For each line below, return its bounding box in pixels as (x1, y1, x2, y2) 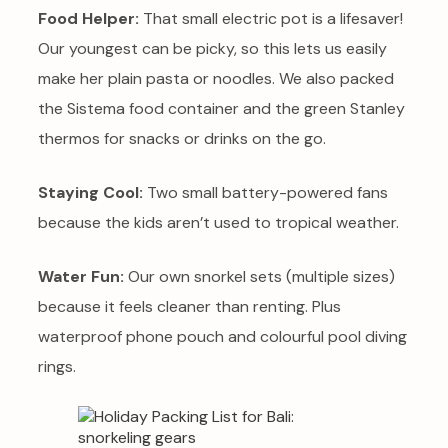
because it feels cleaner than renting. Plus (38, 296, 341, 318)
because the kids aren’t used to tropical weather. (38, 212, 399, 234)
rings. (38, 356, 76, 378)
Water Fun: (38, 266, 124, 288)
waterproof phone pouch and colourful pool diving (38, 326, 407, 348)
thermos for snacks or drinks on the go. (38, 128, 326, 150)
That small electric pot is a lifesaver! (139, 8, 403, 30)
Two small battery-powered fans (143, 182, 388, 204)
